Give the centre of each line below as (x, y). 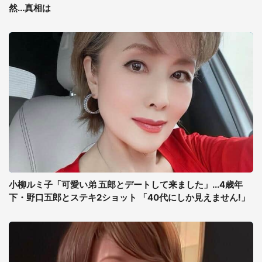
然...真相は (30, 8)
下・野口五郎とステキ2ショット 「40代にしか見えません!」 (129, 197)
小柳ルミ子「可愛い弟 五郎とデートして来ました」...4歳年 (126, 185)
